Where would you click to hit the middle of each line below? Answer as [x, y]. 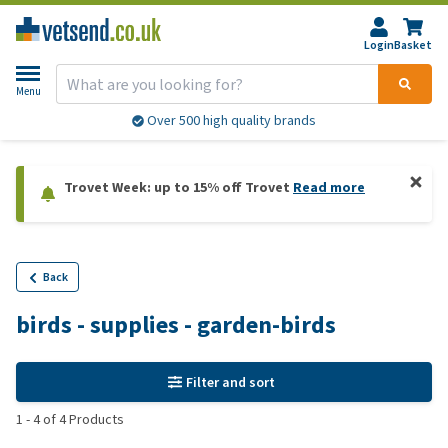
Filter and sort [231, 382]
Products [95, 419]
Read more [329, 187]
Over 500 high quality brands [230, 121]
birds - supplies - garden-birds [176, 325]
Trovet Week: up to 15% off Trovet [178, 187]
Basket [413, 45]
